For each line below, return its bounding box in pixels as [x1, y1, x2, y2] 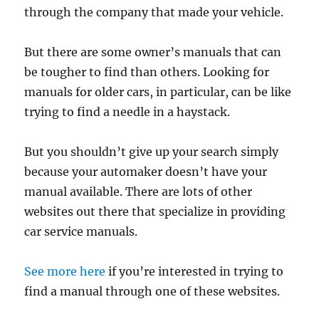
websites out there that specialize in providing [24, 204, 286, 219]
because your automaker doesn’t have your [24, 164, 268, 179]
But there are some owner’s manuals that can [24, 45, 282, 60]
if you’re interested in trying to [105, 264, 284, 279]
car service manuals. [24, 224, 138, 239]
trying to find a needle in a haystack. [24, 105, 231, 120]
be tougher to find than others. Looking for [24, 65, 270, 80]
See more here [24, 264, 106, 279]
